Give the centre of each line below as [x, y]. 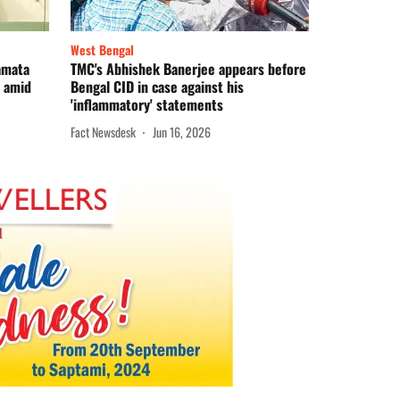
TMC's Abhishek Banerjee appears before [188, 69]
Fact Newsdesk [103, 131]
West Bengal [102, 50]
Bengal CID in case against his [157, 87]
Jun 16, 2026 [182, 131]
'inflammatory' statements [147, 105]
